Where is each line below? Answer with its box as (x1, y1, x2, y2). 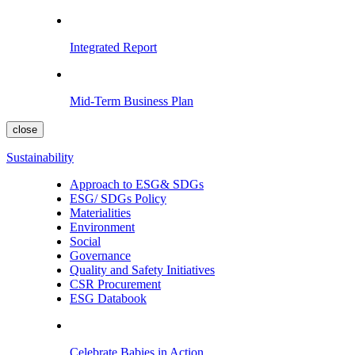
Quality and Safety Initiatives (70, 263, 215, 277)
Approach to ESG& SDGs (70, 177, 204, 191)
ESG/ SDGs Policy (70, 192, 166, 205)
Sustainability (6, 151, 74, 164)
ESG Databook (70, 292, 147, 305)
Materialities (70, 206, 131, 219)
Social (70, 235, 101, 248)
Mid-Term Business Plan (70, 94, 193, 108)
